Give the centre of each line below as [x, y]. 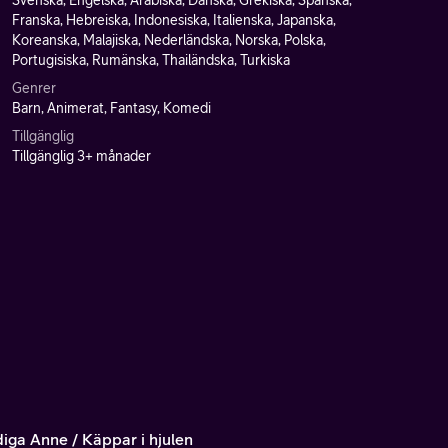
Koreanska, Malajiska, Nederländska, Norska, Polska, [169, 40]
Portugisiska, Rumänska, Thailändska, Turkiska [151, 60]
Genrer [34, 88]
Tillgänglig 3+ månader [81, 156]
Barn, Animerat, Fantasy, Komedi [111, 108]
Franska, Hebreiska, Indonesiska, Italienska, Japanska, [174, 20]
